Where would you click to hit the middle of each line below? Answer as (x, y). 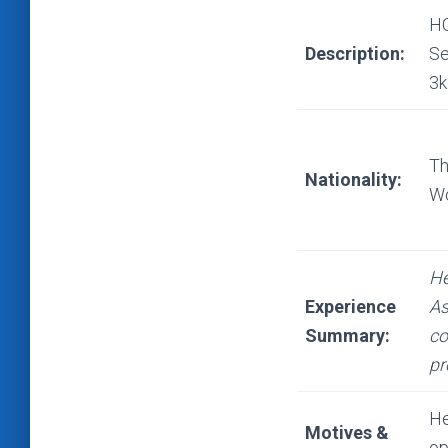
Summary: (347, 335)
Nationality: (353, 179)
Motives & (347, 432)
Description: (359, 53)
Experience (350, 306)
